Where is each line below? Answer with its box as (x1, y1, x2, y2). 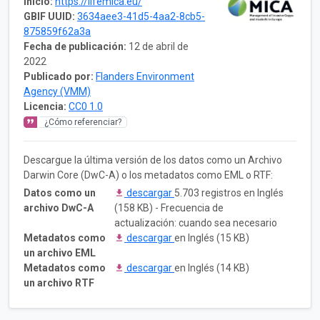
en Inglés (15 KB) (174, 231, 249, 244)
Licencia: (24, 100, 66, 112)
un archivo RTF (24, 276, 94, 289)
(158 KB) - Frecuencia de (114, 201, 224, 214)
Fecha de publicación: (24, 40, 126, 52)
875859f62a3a (24, 25, 91, 37)
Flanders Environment (96, 70, 194, 82)
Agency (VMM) (24, 85, 91, 97)
